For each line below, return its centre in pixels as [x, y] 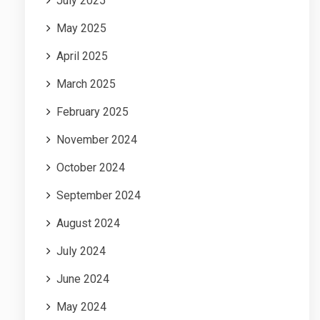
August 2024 [88, 223]
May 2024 [81, 306]
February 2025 [92, 111]
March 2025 [86, 84]
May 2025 [81, 28]
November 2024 [97, 139]
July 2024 [81, 251]
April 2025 [82, 56]
